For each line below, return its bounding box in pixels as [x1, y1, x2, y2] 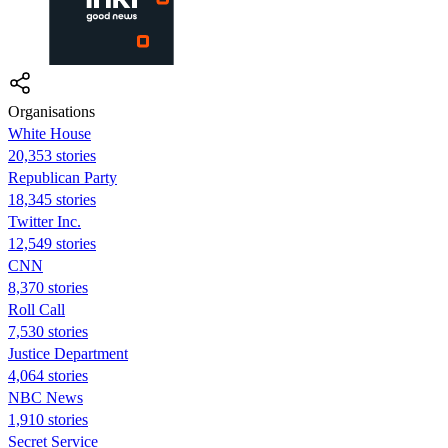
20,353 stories [8, 146, 96, 164]
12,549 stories [8, 234, 96, 252]
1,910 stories [8, 410, 88, 428]
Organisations [8, 102, 95, 120]
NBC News [8, 388, 83, 406]
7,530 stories [8, 322, 88, 340]
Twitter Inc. [8, 212, 81, 230]
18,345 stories [8, 190, 96, 208]
